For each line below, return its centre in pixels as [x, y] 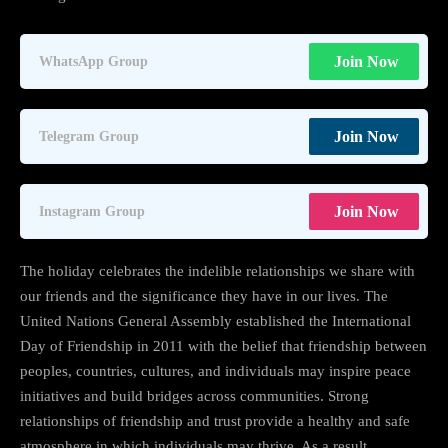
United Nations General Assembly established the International [215, 320]
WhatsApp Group [93, 61]
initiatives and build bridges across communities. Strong [194, 395]
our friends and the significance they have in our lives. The [204, 295]
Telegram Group [89, 136]
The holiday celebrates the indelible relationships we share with [217, 270]
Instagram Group [92, 211]
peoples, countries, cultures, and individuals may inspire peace [215, 370]
